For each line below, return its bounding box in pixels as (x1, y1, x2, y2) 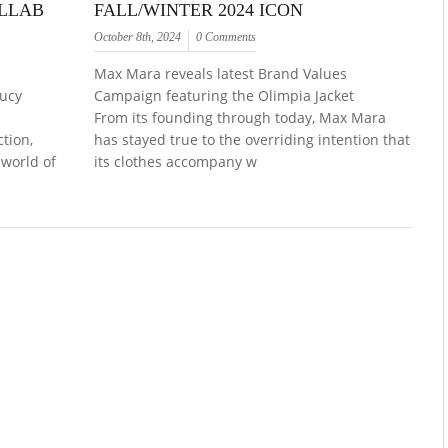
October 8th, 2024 (94, 29, 182, 44)
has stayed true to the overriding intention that (94, 129, 411, 149)
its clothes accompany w (94, 151, 258, 171)
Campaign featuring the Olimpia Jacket (94, 85, 355, 105)
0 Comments (196, 29, 257, 44)
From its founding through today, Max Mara (94, 107, 387, 127)
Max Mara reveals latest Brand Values (94, 63, 348, 83)
